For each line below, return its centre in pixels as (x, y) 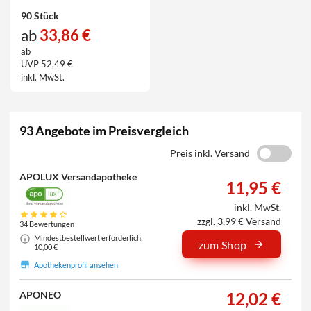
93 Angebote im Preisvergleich (104, 130)
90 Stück (40, 15)
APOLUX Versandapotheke (78, 176)
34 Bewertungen (47, 224)
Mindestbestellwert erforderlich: (88, 238)
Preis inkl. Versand (210, 153)
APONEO (41, 295)
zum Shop (222, 244)
